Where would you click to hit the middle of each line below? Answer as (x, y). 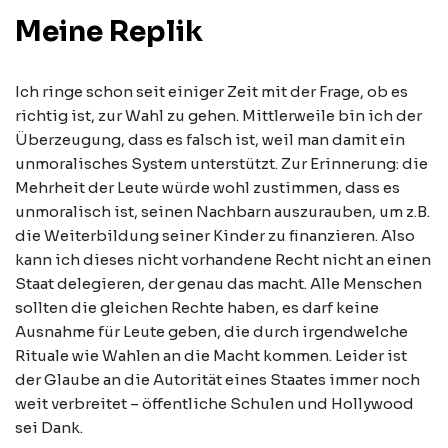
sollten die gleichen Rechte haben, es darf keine (197, 307)
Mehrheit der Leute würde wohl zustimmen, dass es (207, 187)
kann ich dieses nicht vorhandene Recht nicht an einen (223, 259)
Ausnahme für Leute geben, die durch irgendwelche (211, 331)
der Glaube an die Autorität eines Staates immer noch (217, 379)
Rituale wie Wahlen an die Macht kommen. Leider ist (211, 355)
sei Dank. (49, 427)
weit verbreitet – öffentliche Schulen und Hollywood (214, 403)
